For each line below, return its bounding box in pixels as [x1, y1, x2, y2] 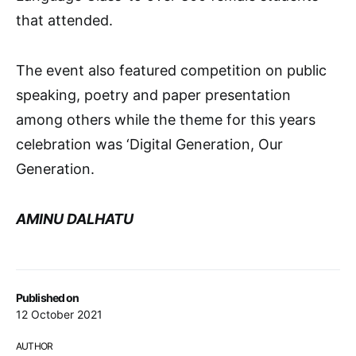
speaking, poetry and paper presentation [16, 87, 291, 103]
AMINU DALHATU [16, 211, 133, 227]
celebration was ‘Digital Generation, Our [16, 136, 283, 153]
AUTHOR [16, 340, 53, 352]
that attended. [16, 12, 113, 29]
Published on [16, 291, 79, 304]
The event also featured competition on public [16, 62, 327, 79]
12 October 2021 [16, 308, 103, 321]
